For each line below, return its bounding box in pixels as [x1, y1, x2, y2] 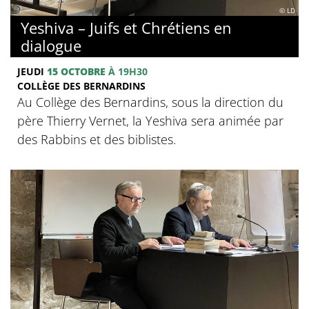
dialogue [21, 34, 81, 56]
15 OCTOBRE [47, 64, 106, 78]
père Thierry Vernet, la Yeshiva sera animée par [17, 112, 283, 129]
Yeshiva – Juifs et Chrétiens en [21, 17, 232, 38]
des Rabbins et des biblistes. [17, 130, 176, 148]
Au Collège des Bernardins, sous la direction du [17, 93, 283, 110]
